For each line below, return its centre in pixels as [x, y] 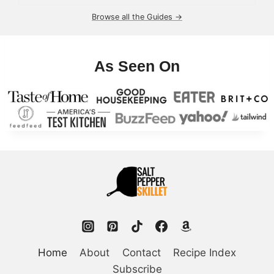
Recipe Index [205, 252]
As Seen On [137, 66]
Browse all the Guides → [137, 17]
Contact [141, 252]
